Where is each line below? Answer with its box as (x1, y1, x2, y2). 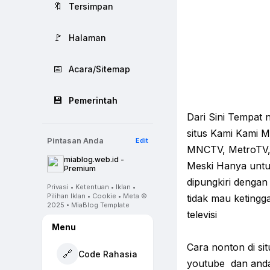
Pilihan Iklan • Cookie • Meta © (47, 192, 147, 200)
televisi (187, 209, 217, 221)
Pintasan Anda (47, 136, 104, 145)
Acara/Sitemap (69, 63, 130, 74)
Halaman (69, 32, 106, 43)
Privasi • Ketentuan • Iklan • (47, 183, 136, 191)
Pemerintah (69, 95, 118, 105)
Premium (64, 164, 96, 173)
